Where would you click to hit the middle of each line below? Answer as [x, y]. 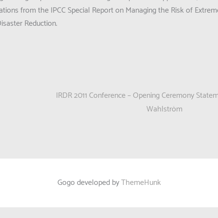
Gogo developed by [89, 183]
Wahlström [164, 109]
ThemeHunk [141, 183]
